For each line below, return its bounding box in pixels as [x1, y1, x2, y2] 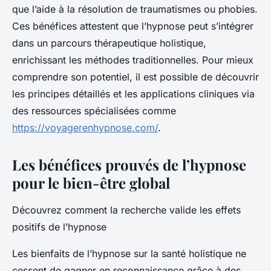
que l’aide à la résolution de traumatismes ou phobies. [12, 3, 258, 16]
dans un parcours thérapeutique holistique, [12, 37, 206, 50]
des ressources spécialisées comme [12, 105, 176, 117]
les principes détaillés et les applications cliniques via [12, 88, 255, 100]
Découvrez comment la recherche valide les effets [12, 204, 241, 217]
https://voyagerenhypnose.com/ [12, 122, 158, 134]
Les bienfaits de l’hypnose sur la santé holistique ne [12, 247, 246, 260]
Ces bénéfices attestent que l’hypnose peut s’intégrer [12, 20, 253, 33]
